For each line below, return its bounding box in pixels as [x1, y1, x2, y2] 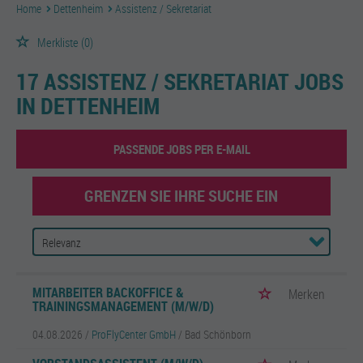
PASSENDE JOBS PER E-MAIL [113, 141, 250, 157]
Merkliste [37, 34, 79, 50]
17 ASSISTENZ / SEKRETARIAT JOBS [16, 66, 344, 96]
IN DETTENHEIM [16, 90, 160, 121]
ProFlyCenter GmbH [92, 327, 176, 342]
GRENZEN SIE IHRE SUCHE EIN [84, 185, 279, 207]
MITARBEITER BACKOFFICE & [32, 284, 184, 301]
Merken [288, 285, 325, 303]
